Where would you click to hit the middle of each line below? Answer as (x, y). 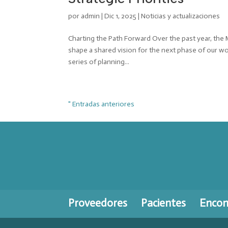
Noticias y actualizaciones (181, 16)
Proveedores (98, 203)
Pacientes (164, 203)
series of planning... (99, 62)
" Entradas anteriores (102, 104)
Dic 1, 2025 (121, 16)
